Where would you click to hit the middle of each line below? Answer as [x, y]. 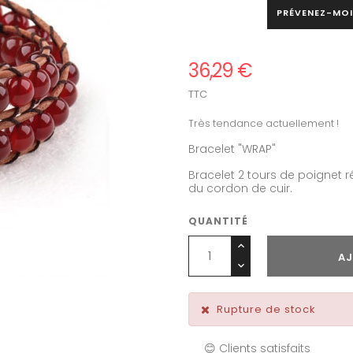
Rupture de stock [266, 309]
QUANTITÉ [218, 221]
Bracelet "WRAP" [232, 149]
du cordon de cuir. [240, 188]
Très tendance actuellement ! [264, 123]
